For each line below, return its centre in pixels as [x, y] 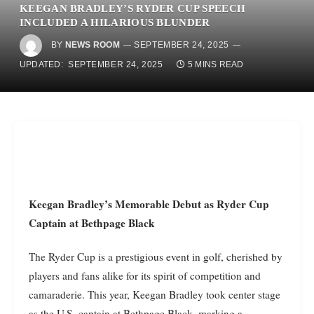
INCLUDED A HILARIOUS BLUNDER [115, 22]
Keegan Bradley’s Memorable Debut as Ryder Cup [33, 204]
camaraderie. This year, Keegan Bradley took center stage [155, 294]
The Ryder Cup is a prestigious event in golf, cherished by [156, 256]
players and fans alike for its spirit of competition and [145, 275]
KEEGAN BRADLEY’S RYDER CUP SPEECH [133, 8]
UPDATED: [41, 64]
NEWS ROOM [92, 45]
